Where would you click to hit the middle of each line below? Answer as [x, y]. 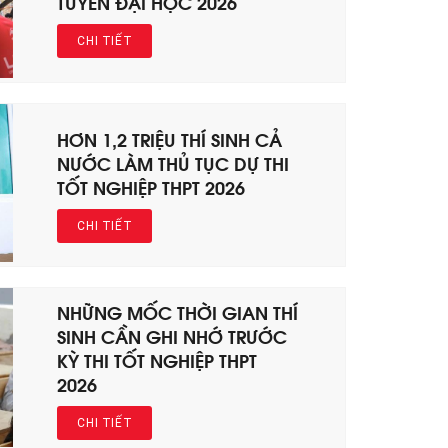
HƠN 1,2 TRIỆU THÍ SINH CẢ [170, 138]
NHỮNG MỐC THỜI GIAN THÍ [178, 311]
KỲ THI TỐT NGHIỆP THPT [157, 359]
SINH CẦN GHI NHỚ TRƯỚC [172, 335]
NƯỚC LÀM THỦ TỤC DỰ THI [173, 162]
